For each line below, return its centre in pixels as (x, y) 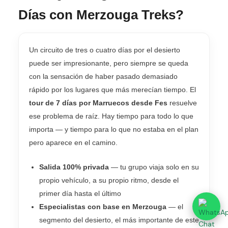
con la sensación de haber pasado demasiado (103, 76)
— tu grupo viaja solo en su (154, 167)
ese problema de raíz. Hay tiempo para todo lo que (111, 116)
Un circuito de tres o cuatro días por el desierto (105, 50)
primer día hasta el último (80, 193)
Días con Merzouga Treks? (101, 15)
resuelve (182, 103)
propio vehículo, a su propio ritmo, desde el (109, 180)
